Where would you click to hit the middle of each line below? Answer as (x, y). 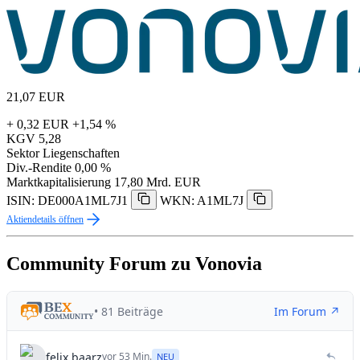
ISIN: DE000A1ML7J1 (67, 201)
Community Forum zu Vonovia (134, 264)
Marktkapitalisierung (59, 182)
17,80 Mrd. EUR (157, 182)
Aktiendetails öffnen (45, 220)
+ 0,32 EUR (38, 125)
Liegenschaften (81, 153)
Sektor (23, 153)
